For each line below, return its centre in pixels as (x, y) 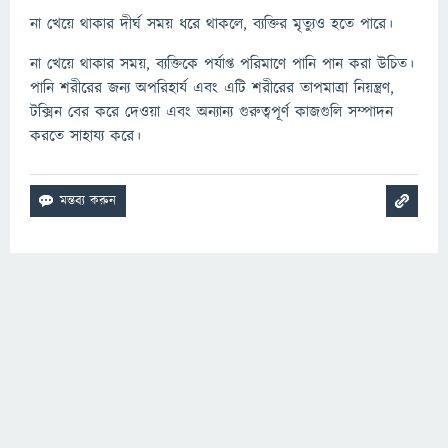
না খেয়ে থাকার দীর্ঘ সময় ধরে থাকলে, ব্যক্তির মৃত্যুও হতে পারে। (211, 24)
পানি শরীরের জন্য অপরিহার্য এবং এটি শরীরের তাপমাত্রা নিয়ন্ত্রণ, (212, 88)
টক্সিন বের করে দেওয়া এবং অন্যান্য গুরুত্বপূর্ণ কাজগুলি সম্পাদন (211, 112)
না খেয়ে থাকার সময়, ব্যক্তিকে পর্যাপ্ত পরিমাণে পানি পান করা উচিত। (222, 64)
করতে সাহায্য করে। (85, 136)
